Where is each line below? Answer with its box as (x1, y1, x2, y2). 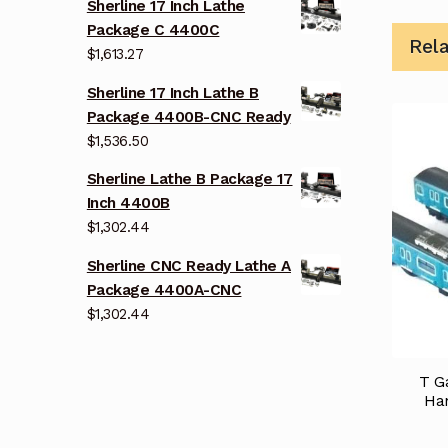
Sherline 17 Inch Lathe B (86, 83, 259, 102)
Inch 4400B (86, 194, 170, 213)
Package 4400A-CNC (86, 281, 242, 300)
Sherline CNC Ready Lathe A (86, 257, 291, 276)
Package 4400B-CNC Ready (86, 107, 291, 126)
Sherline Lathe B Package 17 (86, 170, 293, 189)
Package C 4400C (86, 20, 220, 39)
